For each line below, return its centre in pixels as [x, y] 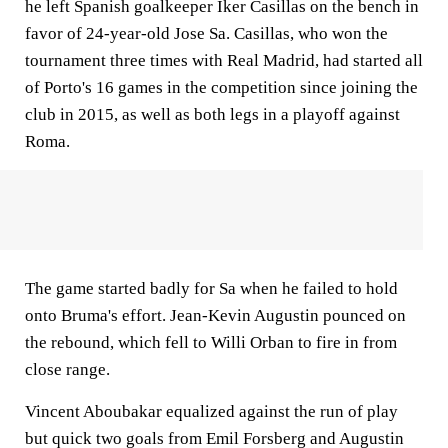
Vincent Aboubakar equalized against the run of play [211, 411]
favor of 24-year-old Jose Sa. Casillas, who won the [206, 33]
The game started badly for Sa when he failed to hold [211, 288]
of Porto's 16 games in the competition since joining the [221, 87]
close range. [67, 369]
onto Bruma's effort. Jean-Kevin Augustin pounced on [215, 315]
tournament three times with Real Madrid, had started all [224, 60]
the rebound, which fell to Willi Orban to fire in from [211, 342]
